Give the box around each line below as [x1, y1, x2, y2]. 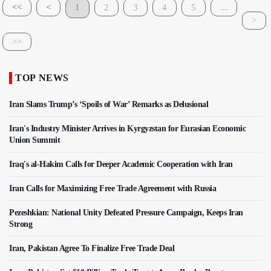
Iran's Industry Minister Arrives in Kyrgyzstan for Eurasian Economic [9, 123, 246, 133]
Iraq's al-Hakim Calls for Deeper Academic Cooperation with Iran [9, 159, 233, 169]
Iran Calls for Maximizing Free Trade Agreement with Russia [9, 183, 216, 193]
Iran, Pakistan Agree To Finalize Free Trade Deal [9, 243, 174, 253]
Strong [9, 219, 32, 229]
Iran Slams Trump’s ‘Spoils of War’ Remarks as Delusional [9, 99, 208, 109]
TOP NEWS [15, 72, 70, 83]
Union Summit [9, 135, 60, 145]
